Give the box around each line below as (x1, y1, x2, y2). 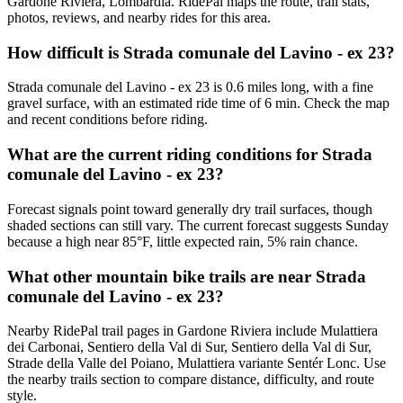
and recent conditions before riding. (7, 112, 208, 128)
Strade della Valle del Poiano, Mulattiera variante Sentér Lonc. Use (7, 355, 386, 372)
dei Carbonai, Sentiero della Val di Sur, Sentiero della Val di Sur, (7, 339, 372, 355)
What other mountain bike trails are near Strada (7, 266, 366, 286)
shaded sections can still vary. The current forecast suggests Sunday (7, 217, 389, 233)
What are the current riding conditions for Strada (7, 145, 372, 165)
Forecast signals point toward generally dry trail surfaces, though (7, 201, 372, 217)
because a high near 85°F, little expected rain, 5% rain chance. (7, 233, 358, 249)
